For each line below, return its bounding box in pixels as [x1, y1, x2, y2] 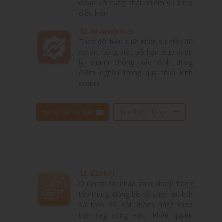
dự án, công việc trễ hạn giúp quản [79, 47, 193, 57]
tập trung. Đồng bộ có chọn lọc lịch [79, 189, 193, 199]
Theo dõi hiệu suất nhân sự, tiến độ [79, 37, 193, 47]
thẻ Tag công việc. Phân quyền [79, 210, 193, 220]
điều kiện [79, 8, 108, 18]
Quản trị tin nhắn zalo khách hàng [79, 179, 193, 189]
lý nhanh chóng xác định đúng [79, 57, 193, 67]
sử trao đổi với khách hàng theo [79, 200, 193, 210]
